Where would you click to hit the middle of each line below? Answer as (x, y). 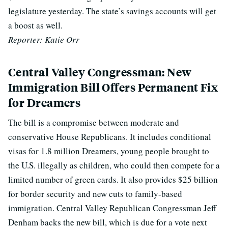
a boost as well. (35, 25)
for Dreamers (45, 103)
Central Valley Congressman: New (100, 72)
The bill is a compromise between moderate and (94, 122)
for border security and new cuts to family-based (95, 194)
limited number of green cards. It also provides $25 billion (113, 179)
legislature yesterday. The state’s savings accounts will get (112, 11)
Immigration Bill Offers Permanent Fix (113, 87)
